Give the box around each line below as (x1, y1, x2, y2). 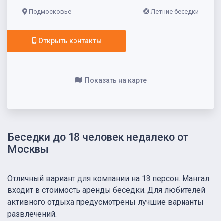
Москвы (7, 143, 49, 156)
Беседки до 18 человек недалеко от (7, 131, 188, 144)
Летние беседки (151, 8, 199, 15)
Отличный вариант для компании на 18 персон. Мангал (7, 173, 209, 183)
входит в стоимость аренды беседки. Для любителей (7, 185, 205, 195)
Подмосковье (27, 8, 71, 15)
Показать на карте (84, 76, 147, 84)
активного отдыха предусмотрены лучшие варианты (7, 197, 204, 207)
